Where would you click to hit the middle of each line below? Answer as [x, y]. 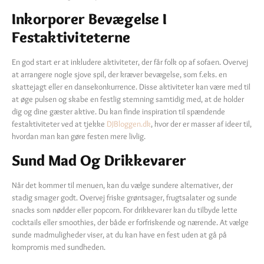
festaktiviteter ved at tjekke [59, 124]
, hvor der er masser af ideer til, [201, 124]
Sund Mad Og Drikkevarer [99, 160]
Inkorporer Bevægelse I [89, 19]
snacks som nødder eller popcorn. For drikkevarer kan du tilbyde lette [125, 209]
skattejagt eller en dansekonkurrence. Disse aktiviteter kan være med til [131, 87]
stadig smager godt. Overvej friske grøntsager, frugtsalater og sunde [124, 197]
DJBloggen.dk [129, 124]
